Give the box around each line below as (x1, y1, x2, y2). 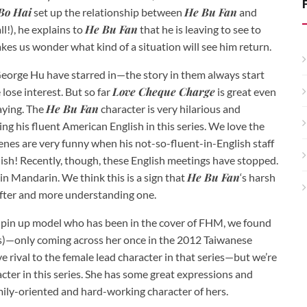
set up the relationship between (32, 5, 184, 19)
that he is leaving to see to (138, 22, 261, 36)
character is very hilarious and (99, 101, 241, 115)
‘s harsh (240, 170, 275, 184)
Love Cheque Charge (112, 84, 215, 99)
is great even (215, 84, 276, 98)
